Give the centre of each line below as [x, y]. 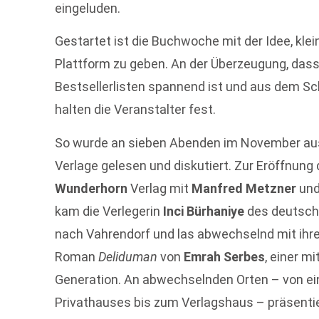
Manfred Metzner [244, 188]
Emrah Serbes [225, 256]
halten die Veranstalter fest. [136, 110]
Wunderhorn [91, 188]
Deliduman [128, 256]
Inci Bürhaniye [204, 211]
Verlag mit [160, 188]
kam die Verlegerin [109, 211]
